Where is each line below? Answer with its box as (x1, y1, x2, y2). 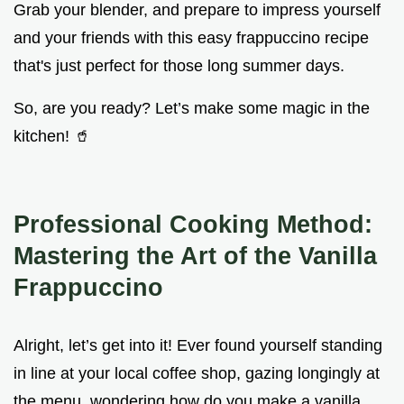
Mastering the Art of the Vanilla (14, 242, 377, 271)
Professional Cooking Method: (14, 210, 372, 239)
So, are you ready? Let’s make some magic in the (14, 99, 370, 118)
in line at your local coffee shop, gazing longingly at (14, 364, 380, 383)
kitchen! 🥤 (14, 127, 90, 146)
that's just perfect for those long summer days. (14, 57, 344, 76)
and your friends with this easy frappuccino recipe (14, 29, 369, 48)
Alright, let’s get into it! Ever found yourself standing (14, 336, 382, 355)
